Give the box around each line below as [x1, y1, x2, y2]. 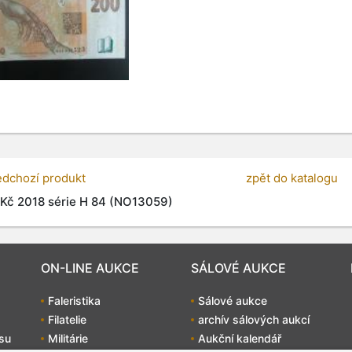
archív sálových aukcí [198, 313, 310, 327]
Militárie [48, 332, 88, 346]
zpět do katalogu [245, 170, 338, 185]
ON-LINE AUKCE [41, 260, 139, 277]
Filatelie [48, 313, 86, 327]
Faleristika [48, 294, 101, 308]
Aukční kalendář [198, 332, 281, 346]
